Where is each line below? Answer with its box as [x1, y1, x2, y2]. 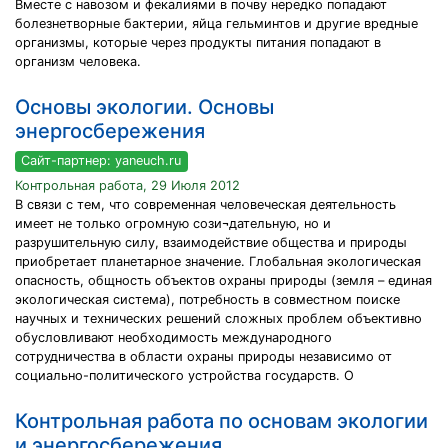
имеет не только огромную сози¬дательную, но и [15, 215, 331, 231]
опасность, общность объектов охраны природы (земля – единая [15, 272, 432, 288]
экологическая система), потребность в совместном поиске [15, 291, 400, 307]
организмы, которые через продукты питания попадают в [15, 35, 381, 51]
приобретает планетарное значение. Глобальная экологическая [15, 253, 421, 269]
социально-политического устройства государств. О [15, 367, 354, 383]
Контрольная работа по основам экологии [15, 408, 428, 433]
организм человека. [15, 54, 141, 70]
